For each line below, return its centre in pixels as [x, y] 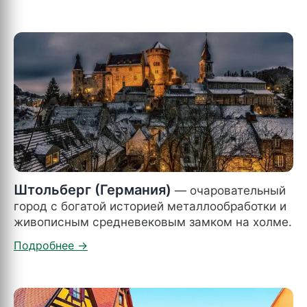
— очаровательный [229, 190]
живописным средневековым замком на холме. [153, 221]
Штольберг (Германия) [93, 189]
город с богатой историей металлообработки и [150, 206]
